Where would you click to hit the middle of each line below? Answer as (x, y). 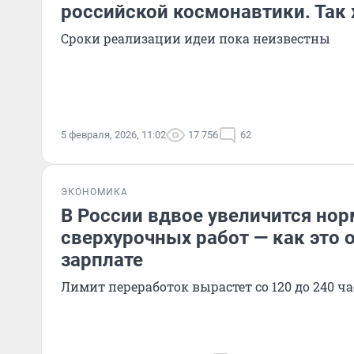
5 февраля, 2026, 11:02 (113, 135)
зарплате (102, 260)
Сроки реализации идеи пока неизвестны (196, 38)
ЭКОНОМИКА (94, 192)
